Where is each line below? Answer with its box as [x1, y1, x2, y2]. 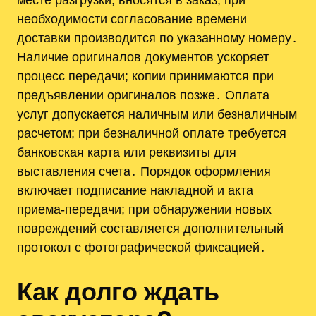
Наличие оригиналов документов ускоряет [17, 49, 269, 65]
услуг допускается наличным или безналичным [17, 107, 297, 122]
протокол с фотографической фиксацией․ [17, 240, 266, 255]
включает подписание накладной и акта [17, 183, 253, 198]
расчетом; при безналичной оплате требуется [17, 126, 286, 141]
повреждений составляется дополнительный [17, 221, 284, 236]
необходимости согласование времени [17, 11, 247, 27]
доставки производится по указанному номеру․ [17, 30, 298, 46]
